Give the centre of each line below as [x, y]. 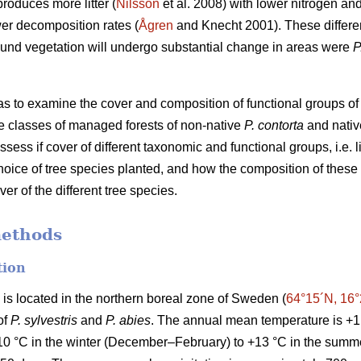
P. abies [128, 320]
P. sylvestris [44, 320]
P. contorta [274, 126]
